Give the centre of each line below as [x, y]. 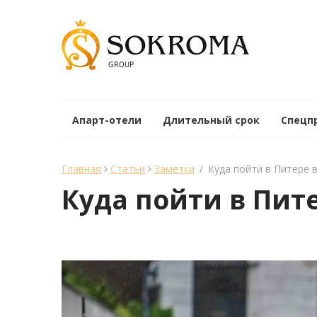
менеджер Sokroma [119, 252]
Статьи [128, 169]
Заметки [174, 169]
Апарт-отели [107, 120]
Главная [81, 169]
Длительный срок [211, 120]
